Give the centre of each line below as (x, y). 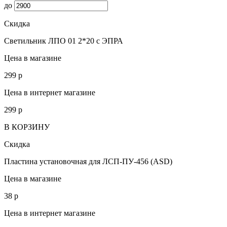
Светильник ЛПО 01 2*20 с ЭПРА (64, 41)
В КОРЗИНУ (27, 127)
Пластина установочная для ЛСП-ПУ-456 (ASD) (88, 161)
